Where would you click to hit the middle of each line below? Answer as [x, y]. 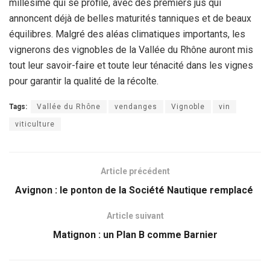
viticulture [35, 124]
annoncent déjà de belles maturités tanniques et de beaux [130, 19]
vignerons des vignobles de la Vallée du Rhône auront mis [131, 50]
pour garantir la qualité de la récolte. [84, 81]
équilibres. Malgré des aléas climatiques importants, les [127, 34]
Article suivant [135, 216]
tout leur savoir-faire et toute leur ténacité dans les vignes [131, 66]
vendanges [136, 107]
